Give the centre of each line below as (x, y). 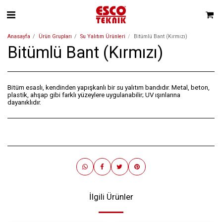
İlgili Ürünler (111, 197)
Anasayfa (19, 36)
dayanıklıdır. (24, 102)
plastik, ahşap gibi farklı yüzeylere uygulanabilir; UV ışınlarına (94, 95)
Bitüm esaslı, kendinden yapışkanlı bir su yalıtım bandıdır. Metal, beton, (109, 87)
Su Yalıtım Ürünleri (103, 36)
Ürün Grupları (55, 36)
